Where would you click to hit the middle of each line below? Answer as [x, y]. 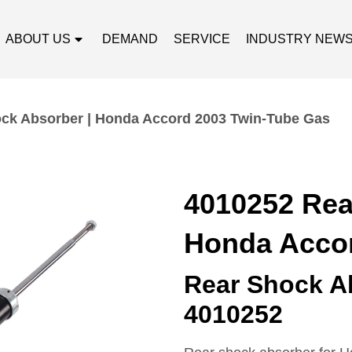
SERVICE [202, 39]
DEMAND [130, 39]
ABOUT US [38, 39]
